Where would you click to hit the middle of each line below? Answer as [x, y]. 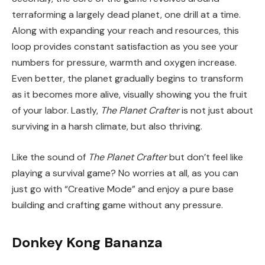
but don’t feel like [205, 157]
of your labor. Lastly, [56, 111]
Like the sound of [50, 157]
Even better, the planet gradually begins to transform [127, 79]
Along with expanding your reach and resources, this [125, 31]
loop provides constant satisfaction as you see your [125, 47]
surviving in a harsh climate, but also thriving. [107, 127]
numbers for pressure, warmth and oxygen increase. [124, 63]
